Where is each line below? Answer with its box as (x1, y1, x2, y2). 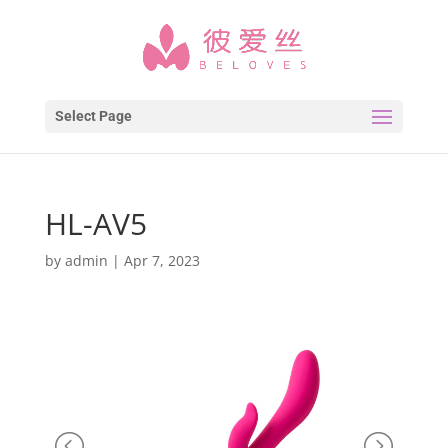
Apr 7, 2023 (123, 251, 200, 270)
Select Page (54, 108, 132, 124)
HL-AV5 (44, 203, 147, 244)
